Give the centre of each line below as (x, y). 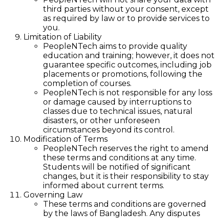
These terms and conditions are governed (125, 204)
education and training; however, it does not (129, 55)
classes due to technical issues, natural (118, 111)
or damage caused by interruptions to (117, 102)
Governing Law (53, 195)
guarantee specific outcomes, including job (127, 65)
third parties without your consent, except (126, 9)
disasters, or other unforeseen (101, 120)
